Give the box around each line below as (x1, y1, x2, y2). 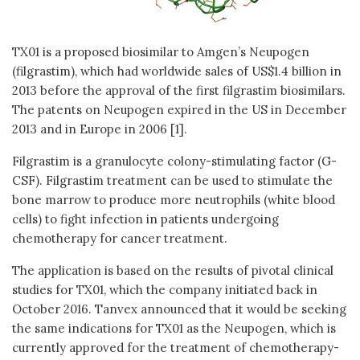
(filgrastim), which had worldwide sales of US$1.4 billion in (12, 63, 342, 79)
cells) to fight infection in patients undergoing (12, 211, 279, 227)
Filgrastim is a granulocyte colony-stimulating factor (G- (12, 153, 337, 169)
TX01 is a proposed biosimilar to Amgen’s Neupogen (12, 43, 309, 59)
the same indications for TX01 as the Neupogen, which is (12, 320, 336, 336)
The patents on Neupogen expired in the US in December (12, 101, 346, 117)
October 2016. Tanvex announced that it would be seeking (12, 301, 346, 317)
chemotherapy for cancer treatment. (12, 230, 227, 246)
